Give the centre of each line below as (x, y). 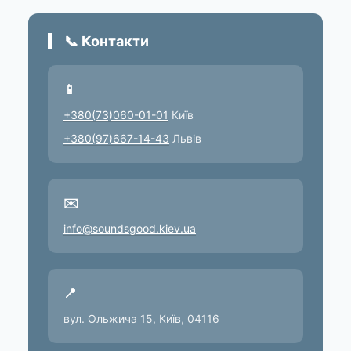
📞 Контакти (107, 41)
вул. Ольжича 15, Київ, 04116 (141, 318)
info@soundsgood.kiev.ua (130, 228)
